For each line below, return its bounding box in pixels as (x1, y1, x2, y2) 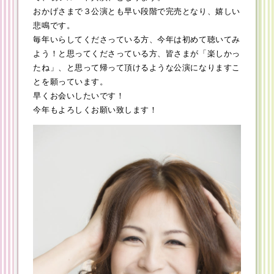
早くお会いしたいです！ (33, 91, 125, 101)
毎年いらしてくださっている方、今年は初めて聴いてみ (33, 35, 240, 45)
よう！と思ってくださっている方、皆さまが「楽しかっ (33, 49, 240, 59)
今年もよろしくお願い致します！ (33, 105, 158, 115)
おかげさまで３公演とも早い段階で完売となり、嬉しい (33, 7, 240, 17)
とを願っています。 (33, 77, 108, 87)
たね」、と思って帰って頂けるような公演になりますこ (33, 63, 240, 73)
